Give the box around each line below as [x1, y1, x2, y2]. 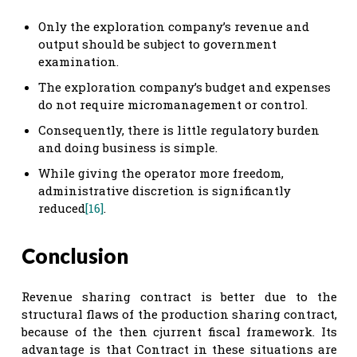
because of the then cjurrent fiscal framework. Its [22, 323, 337, 339]
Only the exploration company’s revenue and [38, 18, 309, 34]
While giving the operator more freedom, [38, 164, 284, 181]
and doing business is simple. [38, 139, 218, 155]
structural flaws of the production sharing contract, [22, 305, 337, 322]
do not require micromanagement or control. [38, 96, 308, 112]
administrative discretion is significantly [38, 182, 291, 198]
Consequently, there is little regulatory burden [38, 121, 320, 138]
